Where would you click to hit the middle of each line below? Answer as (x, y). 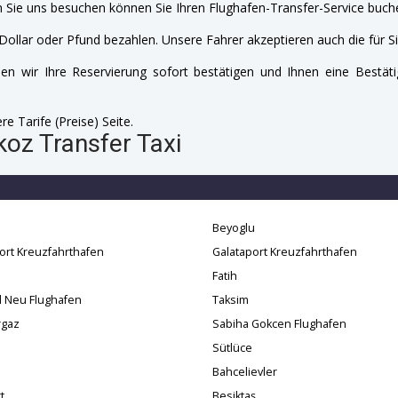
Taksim (231, 299)
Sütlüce (232, 347)
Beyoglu (234, 227)
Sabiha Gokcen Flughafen (279, 323)
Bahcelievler (245, 371)
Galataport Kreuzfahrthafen (285, 251)
